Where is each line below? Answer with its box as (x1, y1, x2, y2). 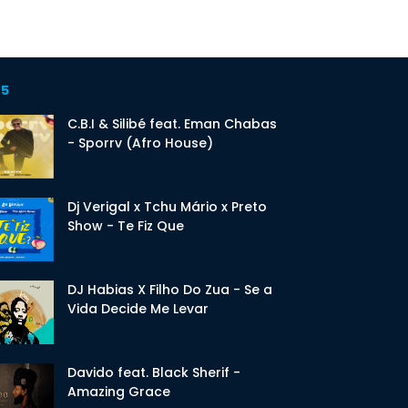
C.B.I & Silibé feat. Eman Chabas (66, 115, 277, 133)
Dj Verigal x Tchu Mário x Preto (66, 198, 267, 216)
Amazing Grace (66, 382, 170, 401)
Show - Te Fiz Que (66, 217, 184, 235)
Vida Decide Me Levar (66, 300, 209, 318)
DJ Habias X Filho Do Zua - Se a (66, 280, 272, 299)
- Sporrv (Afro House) (66, 134, 213, 152)
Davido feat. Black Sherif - (66, 363, 240, 382)
